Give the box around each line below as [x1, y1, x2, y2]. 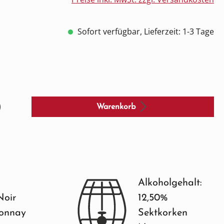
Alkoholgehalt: [138, 178, 202, 188]
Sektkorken [138, 208, 187, 218]
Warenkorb [96, 103, 135, 111]
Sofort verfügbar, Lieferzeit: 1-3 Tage [75, 26, 214, 37]
